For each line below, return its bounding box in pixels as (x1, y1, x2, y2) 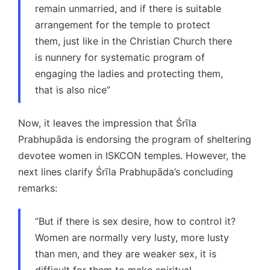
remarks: (18, 181, 57, 194)
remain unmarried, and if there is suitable (35, 2, 221, 14)
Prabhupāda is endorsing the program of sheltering (18, 133, 251, 145)
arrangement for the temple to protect (35, 18, 210, 31)
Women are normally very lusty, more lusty (35, 231, 229, 243)
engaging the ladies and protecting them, (35, 67, 223, 80)
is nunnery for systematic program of (35, 51, 205, 63)
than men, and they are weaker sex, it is (35, 247, 216, 260)
